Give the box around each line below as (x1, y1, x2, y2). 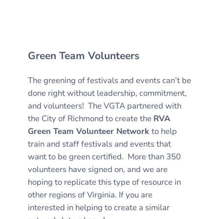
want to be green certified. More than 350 (27, 151, 181, 163)
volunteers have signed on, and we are (27, 164, 168, 175)
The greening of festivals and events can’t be (27, 75, 191, 87)
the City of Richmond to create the (27, 113, 153, 125)
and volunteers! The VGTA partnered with (27, 100, 181, 112)
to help (151, 126, 177, 137)
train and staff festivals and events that (27, 138, 171, 150)
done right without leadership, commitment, (27, 88, 187, 99)
